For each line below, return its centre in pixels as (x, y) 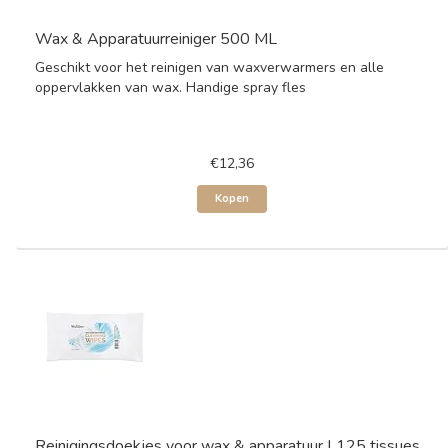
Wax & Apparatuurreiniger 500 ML (156, 39)
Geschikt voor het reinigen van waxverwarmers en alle (209, 67)
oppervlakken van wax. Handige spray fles (170, 87)
